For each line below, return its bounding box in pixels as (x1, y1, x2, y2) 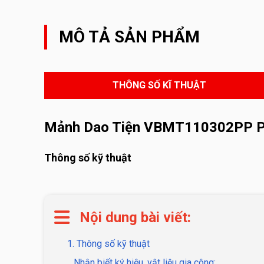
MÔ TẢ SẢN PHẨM (59, 27, 200, 47)
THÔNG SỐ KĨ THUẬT (113, 80, 207, 91)
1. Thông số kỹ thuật (65, 238, 150, 249)
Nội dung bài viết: (80, 209, 191, 226)
